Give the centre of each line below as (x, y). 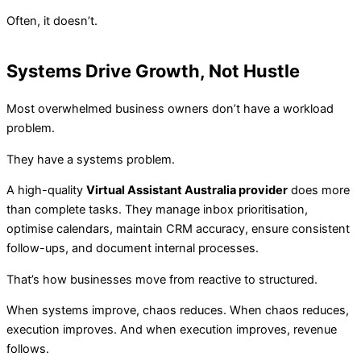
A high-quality (46, 191)
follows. (28, 349)
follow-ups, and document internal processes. (133, 249)
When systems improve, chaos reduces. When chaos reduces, (178, 311)
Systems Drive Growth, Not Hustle (153, 71)
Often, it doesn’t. (52, 21)
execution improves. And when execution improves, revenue (172, 330)
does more (319, 191)
